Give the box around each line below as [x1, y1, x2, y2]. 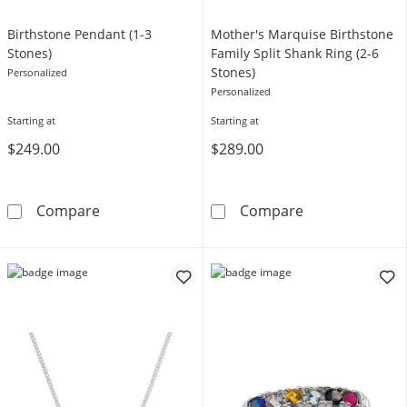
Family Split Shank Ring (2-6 [211, 45, 379, 62]
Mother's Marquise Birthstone [211, 25, 393, 43]
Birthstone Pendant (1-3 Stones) [99, 200, 318, 220]
